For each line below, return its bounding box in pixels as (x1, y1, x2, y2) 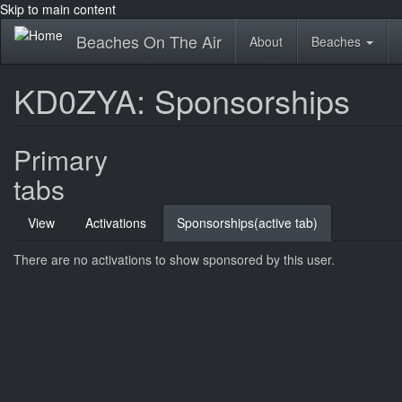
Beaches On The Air (76, 30, 222, 53)
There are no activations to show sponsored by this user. (13, 250, 335, 268)
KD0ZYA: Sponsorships (13, 77, 350, 123)
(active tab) (254, 214, 318, 232)
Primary (13, 140, 108, 179)
